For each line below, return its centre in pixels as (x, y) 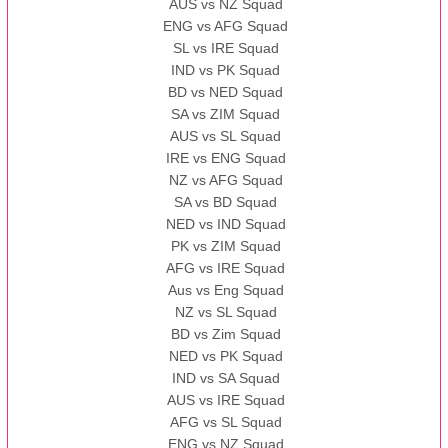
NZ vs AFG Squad (225, 180)
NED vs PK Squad (225, 356)
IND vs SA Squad (225, 378)
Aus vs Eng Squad (225, 290)
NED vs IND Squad (225, 224)
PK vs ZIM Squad (225, 246)
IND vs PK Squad (226, 70)
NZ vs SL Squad (225, 312)
